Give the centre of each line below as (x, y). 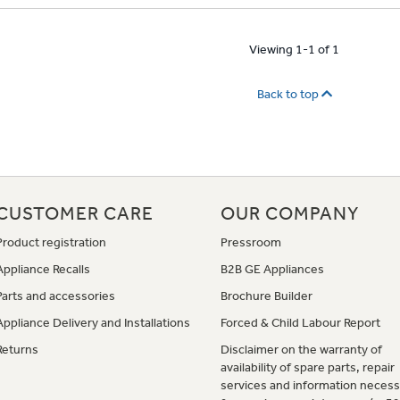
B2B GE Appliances (273, 269)
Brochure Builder (267, 296)
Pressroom (251, 242)
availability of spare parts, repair (308, 367)
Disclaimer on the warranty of (302, 349)
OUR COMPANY (290, 213)
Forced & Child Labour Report (301, 322)
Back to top (289, 94)
